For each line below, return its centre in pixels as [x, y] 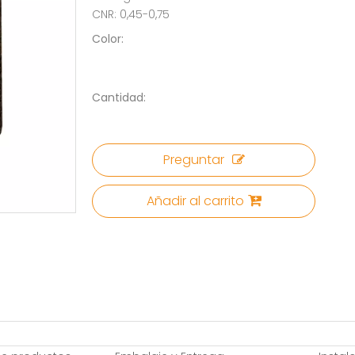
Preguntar [193, 160]
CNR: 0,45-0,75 [131, 14]
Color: [108, 39]
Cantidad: [119, 97]
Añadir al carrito [195, 201]
